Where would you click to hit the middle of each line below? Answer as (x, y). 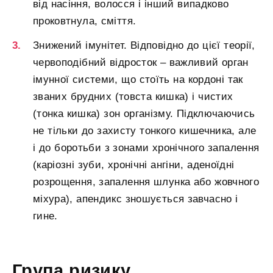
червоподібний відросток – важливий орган (141, 62)
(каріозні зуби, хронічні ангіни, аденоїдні (134, 165)
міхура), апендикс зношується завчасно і (136, 199)
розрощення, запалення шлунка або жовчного (146, 182)
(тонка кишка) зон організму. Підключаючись (144, 113)
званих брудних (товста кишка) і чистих (133, 96)
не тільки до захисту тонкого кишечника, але (145, 130)
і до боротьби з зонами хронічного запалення (146, 147)
